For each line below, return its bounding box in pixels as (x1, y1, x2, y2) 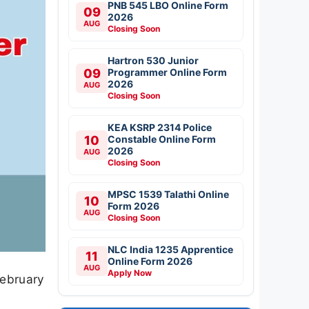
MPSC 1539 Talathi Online (108, 188, 229, 200)
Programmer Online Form (108, 66, 227, 78)
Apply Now (108, 267, 152, 278)
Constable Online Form (108, 132, 216, 145)
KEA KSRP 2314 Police (108, 121, 212, 133)
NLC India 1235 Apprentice (108, 243, 233, 255)
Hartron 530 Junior (108, 54, 199, 66)
